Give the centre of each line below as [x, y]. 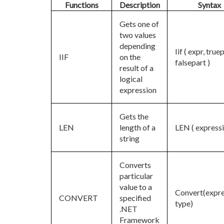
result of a [136, 68]
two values [138, 35]
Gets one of [139, 24]
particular [136, 176]
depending [137, 46]
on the [130, 57]
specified [135, 198]
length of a [137, 127]
